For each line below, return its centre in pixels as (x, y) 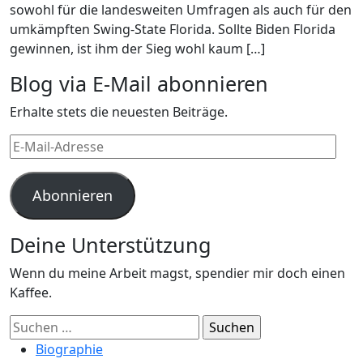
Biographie (69, 349)
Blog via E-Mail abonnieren (139, 83)
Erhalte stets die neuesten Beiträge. (119, 112)
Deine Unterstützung (111, 245)
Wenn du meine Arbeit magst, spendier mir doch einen (177, 273)
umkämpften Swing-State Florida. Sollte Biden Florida (173, 29)
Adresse (34, 182)
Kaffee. (31, 293)
